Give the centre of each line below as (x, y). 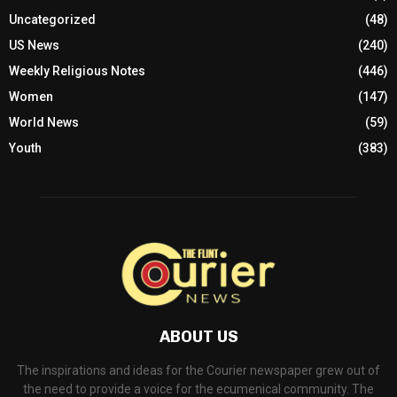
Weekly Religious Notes (77, 70)
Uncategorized (52, 19)
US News (34, 45)
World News (44, 122)
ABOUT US (198, 336)
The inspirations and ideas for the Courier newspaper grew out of (198, 370)
